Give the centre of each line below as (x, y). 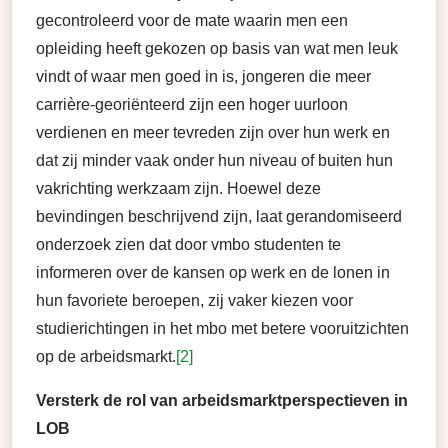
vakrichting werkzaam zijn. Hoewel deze (178, 189)
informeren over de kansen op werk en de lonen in (213, 273)
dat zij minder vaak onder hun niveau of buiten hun (214, 161)
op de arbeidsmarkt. (106, 357)
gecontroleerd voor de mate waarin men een (192, 21)
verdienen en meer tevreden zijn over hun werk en (213, 133)
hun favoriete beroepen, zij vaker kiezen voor (194, 301)
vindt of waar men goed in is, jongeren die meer (203, 77)
